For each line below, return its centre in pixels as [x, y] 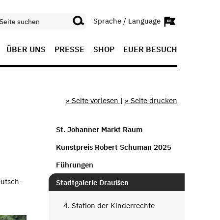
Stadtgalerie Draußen [92, 182]
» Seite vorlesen [93, 100]
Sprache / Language [128, 21]
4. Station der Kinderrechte [109, 205]
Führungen [74, 165]
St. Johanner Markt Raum [99, 129]
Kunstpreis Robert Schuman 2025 [113, 147]
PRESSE [69, 49]
